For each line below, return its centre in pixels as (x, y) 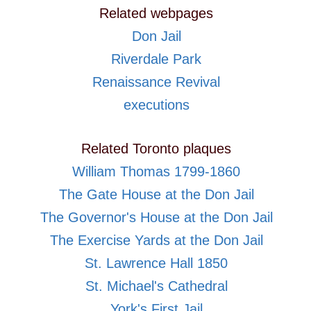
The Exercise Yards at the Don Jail (156, 241)
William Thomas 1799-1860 (156, 172)
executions (156, 105)
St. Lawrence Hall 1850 (156, 263)
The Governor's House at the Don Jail (156, 218)
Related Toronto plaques (156, 149)
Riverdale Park (156, 59)
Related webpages (156, 14)
